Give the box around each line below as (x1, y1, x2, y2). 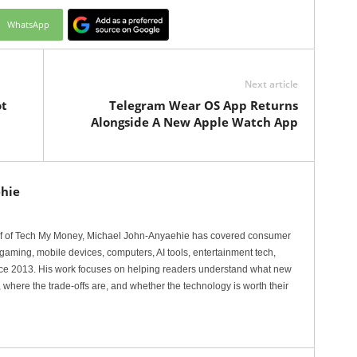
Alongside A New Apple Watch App (90, 114, 298, 130)
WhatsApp (6, 18, 49, 30)
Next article (244, 77, 298, 91)
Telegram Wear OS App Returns (108, 97, 298, 113)
